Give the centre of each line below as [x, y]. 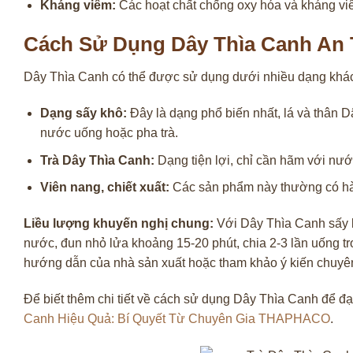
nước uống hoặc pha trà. [109, 133]
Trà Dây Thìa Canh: [97, 160]
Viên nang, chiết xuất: [104, 188]
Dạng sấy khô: [83, 113]
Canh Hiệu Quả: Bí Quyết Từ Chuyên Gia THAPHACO [177, 318]
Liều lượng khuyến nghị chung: [119, 224]
